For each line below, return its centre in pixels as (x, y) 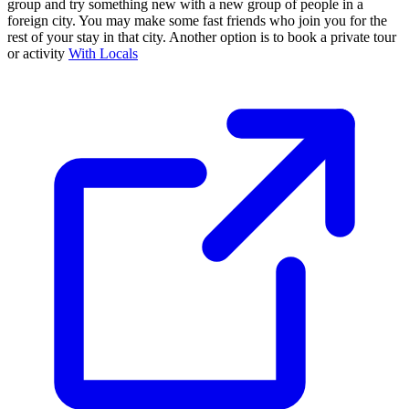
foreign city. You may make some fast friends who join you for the (197, 20)
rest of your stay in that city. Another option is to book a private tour (202, 37)
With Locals (103, 53)
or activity (38, 53)
